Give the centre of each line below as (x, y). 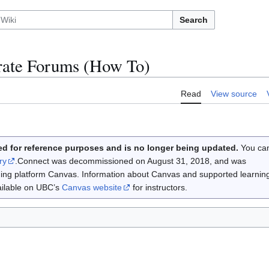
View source (234, 94)
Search (194, 20)
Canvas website (92, 188)
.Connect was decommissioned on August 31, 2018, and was (130, 161)
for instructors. (159, 188)
